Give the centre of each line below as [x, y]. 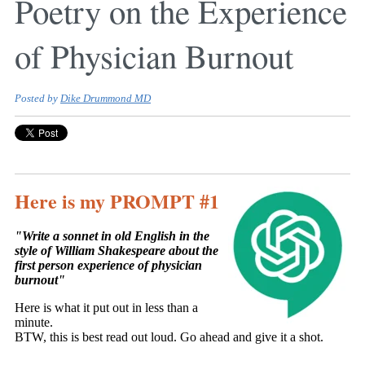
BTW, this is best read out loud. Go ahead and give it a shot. [169, 337]
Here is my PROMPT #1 [117, 201]
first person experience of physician [108, 266]
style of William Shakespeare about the [117, 251]
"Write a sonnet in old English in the [112, 236]
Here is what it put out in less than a [106, 308]
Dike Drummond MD [106, 99]
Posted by [36, 99]
